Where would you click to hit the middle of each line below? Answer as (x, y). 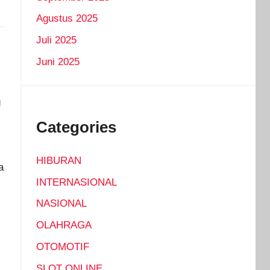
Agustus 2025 (67, 19)
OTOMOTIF (62, 246)
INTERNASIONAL (76, 182)
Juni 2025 (58, 61)
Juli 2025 (56, 40)
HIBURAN (58, 160)
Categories (76, 127)
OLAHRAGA (64, 225)
